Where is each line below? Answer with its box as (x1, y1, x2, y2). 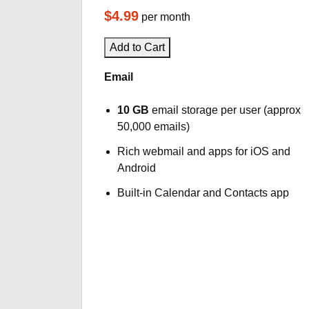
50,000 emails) (117, 121, 190, 132)
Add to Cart (110, 41, 165, 53)
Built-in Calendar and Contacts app (117, 187, 290, 199)
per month (141, 11, 190, 23)
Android (117, 162, 157, 174)
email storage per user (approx (149, 104, 301, 116)
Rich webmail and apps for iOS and (117, 146, 291, 157)
